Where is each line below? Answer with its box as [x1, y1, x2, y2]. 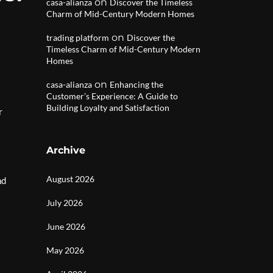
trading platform [46, 32, 109, 43]
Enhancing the [110, 79, 163, 90]
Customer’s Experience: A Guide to [46, 91, 178, 101]
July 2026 [46, 197, 83, 208]
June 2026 [46, 221, 85, 232]
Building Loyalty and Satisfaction [46, 102, 169, 113]
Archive [46, 144, 85, 156]
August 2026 [46, 174, 94, 184]
